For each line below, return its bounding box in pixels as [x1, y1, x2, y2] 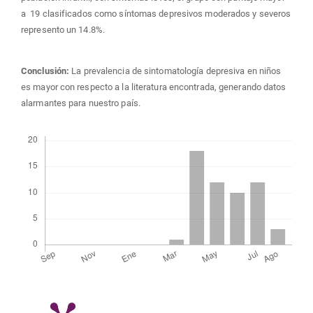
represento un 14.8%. [21, 24, 105, 35]
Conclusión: [21, 66, 72, 76]
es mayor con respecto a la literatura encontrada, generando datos [21, 82, 286, 92]
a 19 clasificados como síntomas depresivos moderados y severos [21, 8, 291, 19]
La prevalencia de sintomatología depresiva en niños [71, 66, 282, 76]
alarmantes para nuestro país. [21, 98, 140, 108]
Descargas [24, 125, 59, 133]
